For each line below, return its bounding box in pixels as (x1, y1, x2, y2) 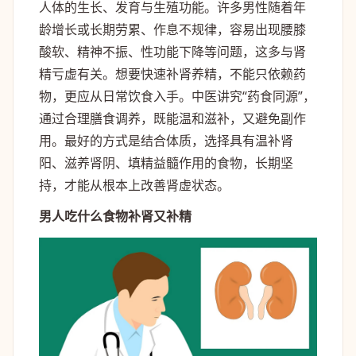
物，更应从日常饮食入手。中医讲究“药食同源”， (39, 87, 315, 105)
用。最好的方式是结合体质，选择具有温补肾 (39, 132, 293, 149)
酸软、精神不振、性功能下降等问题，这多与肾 (39, 43, 306, 60)
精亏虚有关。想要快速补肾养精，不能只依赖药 (39, 65, 306, 83)
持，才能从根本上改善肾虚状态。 (39, 176, 230, 194)
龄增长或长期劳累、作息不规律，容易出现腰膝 (39, 21, 306, 38)
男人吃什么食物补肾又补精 (39, 210, 192, 223)
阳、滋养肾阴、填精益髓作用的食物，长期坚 (39, 154, 293, 172)
